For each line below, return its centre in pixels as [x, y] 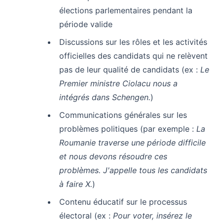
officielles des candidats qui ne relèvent [133, 55]
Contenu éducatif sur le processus [123, 202]
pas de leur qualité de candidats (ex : [130, 69]
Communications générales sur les [123, 115]
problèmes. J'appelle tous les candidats [133, 170]
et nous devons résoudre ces [113, 156]
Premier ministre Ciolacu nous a [118, 83]
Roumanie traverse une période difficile [132, 142]
